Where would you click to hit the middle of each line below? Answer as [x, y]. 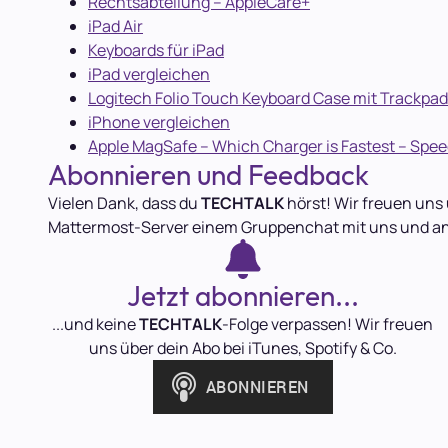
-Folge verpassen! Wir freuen [328, 324]
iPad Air [115, 26]
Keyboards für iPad [156, 50]
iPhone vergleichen [159, 122]
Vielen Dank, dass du [124, 203]
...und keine [96, 324]
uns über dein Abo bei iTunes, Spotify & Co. [242, 348]
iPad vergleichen [149, 74]
